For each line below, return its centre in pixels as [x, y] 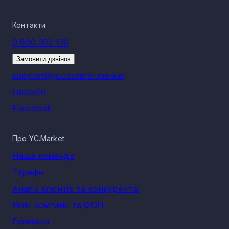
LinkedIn [29, 92]
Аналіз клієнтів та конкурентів [76, 189]
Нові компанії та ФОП [58, 205]
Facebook [32, 108]
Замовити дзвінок [43, 59]
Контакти [29, 25]
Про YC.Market [38, 138]
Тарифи [28, 172]
